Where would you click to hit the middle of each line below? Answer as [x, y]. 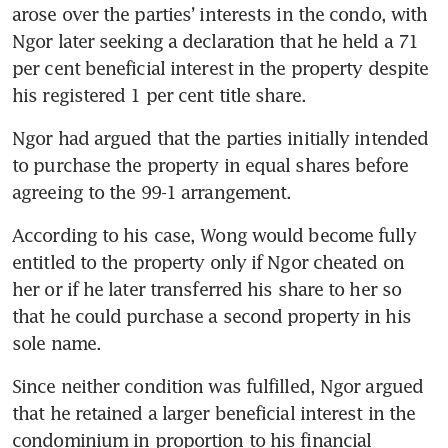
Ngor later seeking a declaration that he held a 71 [215, 40]
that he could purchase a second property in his [211, 315]
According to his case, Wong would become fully [214, 234]
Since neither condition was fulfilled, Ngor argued [218, 385]
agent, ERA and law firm [224, 25]
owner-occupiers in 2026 [230, 118]
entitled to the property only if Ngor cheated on [208, 261]
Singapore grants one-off [229, 72]
